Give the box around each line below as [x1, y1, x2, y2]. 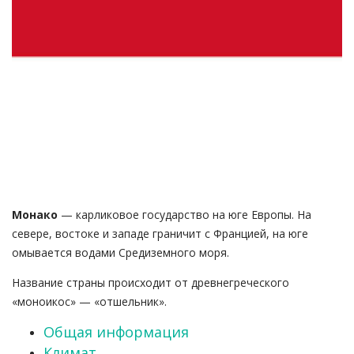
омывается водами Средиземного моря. [12, 245, 229, 261]
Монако [12, 207, 58, 223]
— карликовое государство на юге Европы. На [58, 207, 311, 223]
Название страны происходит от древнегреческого [12, 275, 289, 291]
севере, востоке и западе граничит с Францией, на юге [12, 226, 308, 242]
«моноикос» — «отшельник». [12, 294, 167, 310]
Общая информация [43, 322, 189, 342]
